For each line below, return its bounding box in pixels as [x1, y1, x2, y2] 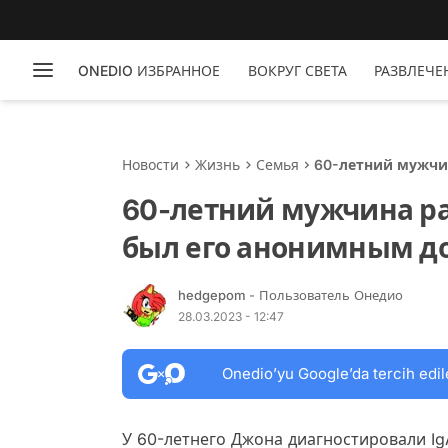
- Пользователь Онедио [249, 286, 403, 303]
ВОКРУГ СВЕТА [247, 61, 347, 79]
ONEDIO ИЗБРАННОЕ [77, 61, 220, 79]
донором [313, 177, 380, 194]
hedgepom [178, 286, 249, 303]
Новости [122, 156, 179, 173]
